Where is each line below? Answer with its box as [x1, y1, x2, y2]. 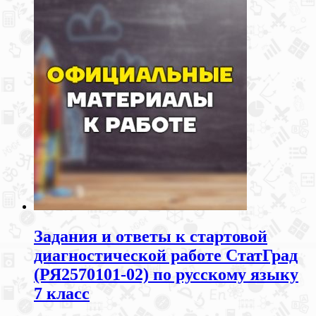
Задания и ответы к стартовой [34, 226, 267, 245]
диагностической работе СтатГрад [34, 245, 298, 265]
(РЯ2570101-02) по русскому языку [34, 265, 298, 284]
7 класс [34, 284, 90, 303]
